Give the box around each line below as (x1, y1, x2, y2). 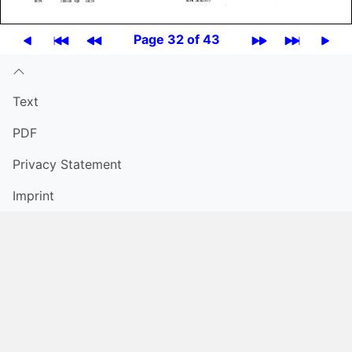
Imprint (13, 188, 54, 204)
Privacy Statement (13, 156, 122, 173)
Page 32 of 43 (134, 31, 220, 48)
